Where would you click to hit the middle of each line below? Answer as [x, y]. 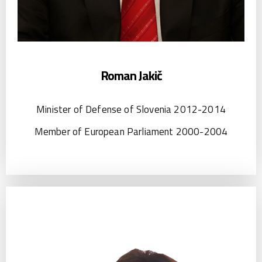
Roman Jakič [131, 75]
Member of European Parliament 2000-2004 [131, 131]
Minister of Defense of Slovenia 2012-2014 [131, 109]
